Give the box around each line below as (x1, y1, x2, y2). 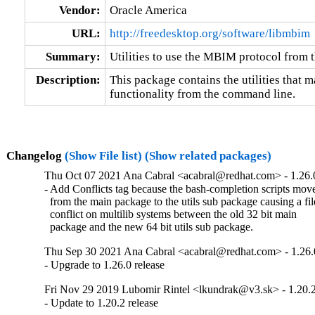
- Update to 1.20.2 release (44, 297, 159, 309)
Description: (35, 72, 101, 86)
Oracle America (109, 3, 187, 17)
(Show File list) (64, 148, 142, 162)
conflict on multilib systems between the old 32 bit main (44, 208, 297, 221)
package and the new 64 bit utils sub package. (44, 221, 254, 233)
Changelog (6, 148, 65, 162)
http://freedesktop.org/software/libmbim (109, 26, 310, 40)
